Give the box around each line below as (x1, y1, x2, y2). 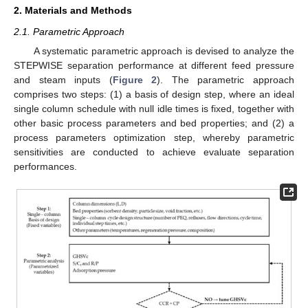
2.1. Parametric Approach (14, 25, 124, 37)
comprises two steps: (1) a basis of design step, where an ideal (14, 89, 294, 100)
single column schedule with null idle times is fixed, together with (14, 103, 294, 115)
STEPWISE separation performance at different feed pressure (14, 60, 294, 71)
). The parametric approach (157, 74, 295, 86)
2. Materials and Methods (14, 4, 132, 16)
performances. (14, 161, 77, 173)
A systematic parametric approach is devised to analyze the (33, 45, 294, 57)
